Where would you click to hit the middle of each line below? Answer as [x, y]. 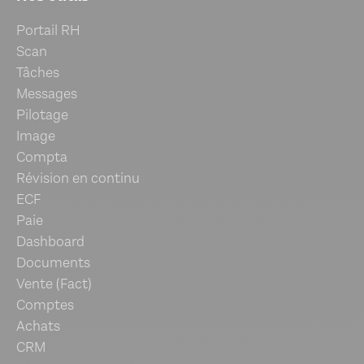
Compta [42, 158]
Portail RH [48, 31]
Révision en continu [78, 179]
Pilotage [42, 115]
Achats [38, 327]
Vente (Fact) [54, 284]
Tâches [38, 73]
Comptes [45, 305]
